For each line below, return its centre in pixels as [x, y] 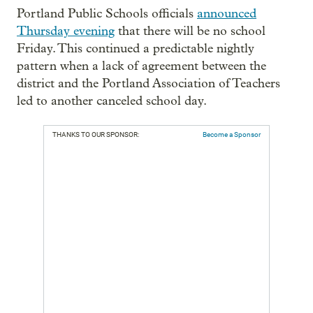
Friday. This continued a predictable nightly [136, 49]
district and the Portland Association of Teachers [148, 84]
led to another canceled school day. [112, 101]
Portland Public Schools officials [107, 14]
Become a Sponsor [232, 135]
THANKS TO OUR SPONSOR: [96, 135]
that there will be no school [190, 31]
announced [227, 14]
